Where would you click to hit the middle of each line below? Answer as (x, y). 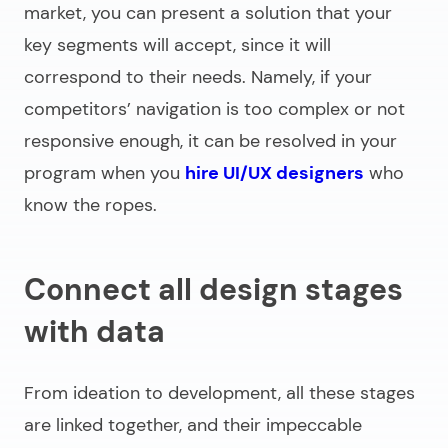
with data (94, 331)
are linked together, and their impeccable (193, 424)
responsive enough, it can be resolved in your (210, 140)
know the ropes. (90, 204)
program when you (104, 172)
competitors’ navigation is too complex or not (214, 108)
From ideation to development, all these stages (219, 392)
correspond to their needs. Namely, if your (198, 76)
